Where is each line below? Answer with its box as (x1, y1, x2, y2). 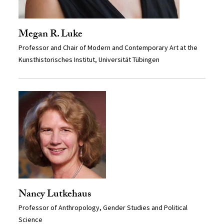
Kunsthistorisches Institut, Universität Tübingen (18, 55, 160, 64)
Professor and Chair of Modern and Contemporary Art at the (18, 43, 198, 52)
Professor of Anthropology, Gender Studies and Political (18, 203, 188, 212)
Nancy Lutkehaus (18, 186, 91, 204)
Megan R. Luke (18, 26, 83, 44)
